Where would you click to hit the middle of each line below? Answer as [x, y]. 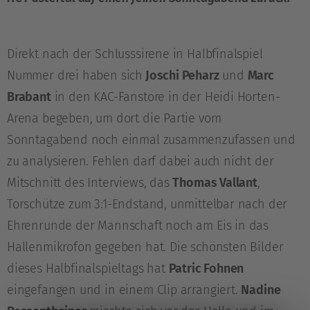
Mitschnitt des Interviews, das [90, 183]
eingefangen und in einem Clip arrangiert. [124, 290]
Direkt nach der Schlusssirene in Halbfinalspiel [135, 54]
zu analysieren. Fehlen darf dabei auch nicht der [140, 162]
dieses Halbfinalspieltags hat [88, 269]
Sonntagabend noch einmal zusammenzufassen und [151, 140]
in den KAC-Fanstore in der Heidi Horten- [165, 97]
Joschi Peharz [181, 76]
